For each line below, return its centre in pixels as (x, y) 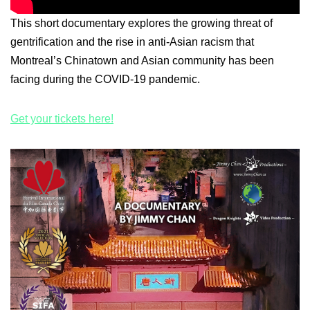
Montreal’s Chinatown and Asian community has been (142, 61)
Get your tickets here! (62, 119)
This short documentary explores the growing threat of (142, 24)
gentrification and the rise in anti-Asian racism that (132, 42)
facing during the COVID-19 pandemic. (105, 80)
